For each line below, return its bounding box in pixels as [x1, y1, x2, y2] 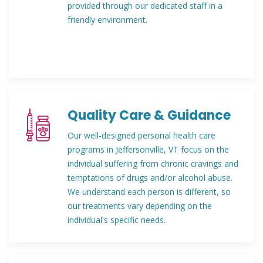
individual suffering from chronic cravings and [68, 158, 238, 169]
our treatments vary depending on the [68, 200, 212, 211]
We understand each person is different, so [68, 186, 231, 197]
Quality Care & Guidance [68, 106, 231, 124]
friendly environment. [68, 14, 147, 25]
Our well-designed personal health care [68, 130, 215, 141]
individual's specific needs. [68, 214, 166, 225]
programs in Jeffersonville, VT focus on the [68, 144, 229, 155]
